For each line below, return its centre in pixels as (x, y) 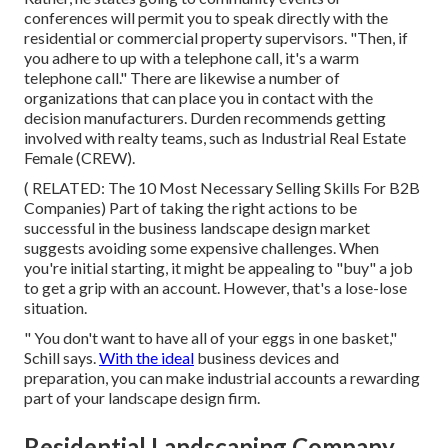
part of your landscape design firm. (142, 398)
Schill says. (61, 358)
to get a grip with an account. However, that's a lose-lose (215, 288)
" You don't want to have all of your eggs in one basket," (210, 338)
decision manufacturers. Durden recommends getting (205, 118)
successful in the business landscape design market (197, 228)
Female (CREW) (78, 158)
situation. (55, 308)
